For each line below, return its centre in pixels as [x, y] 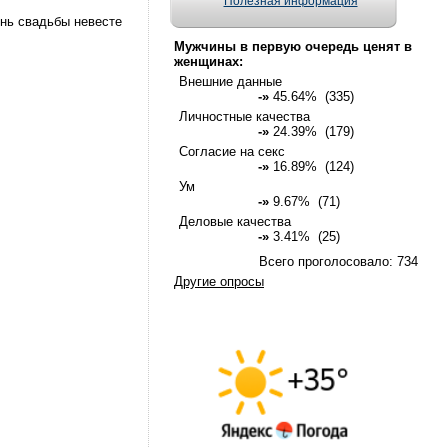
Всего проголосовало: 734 [338, 261]
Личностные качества [244, 116]
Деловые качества [235, 221]
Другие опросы [219, 281]
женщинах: [208, 61]
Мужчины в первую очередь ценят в [293, 46]
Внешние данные [230, 81]
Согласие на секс [232, 151]
